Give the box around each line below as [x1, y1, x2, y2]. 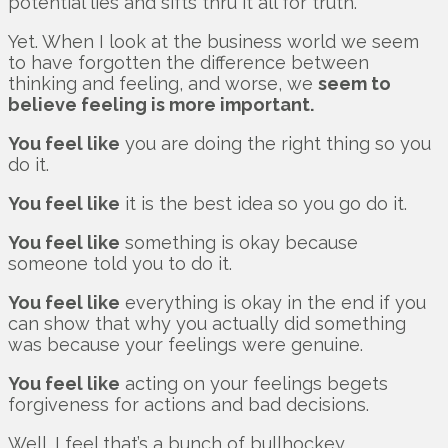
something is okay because [120, 232, 358, 254]
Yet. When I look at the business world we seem [8, 31, 419, 53]
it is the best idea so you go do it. [120, 193, 407, 215]
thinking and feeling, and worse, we [8, 73, 318, 95]
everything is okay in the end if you [120, 292, 426, 314]
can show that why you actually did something [8, 313, 406, 335]
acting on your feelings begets [120, 373, 388, 395]
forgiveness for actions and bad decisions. [8, 394, 369, 416]
